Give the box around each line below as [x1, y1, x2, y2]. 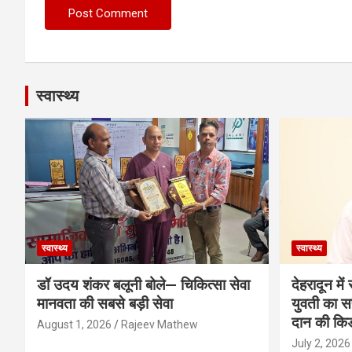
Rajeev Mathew [121, 317, 198, 331]
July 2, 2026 [291, 336, 350, 350]
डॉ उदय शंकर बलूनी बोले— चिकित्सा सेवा [37, 275, 250, 294]
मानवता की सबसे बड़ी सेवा [37, 294, 173, 313]
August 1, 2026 [37, 317, 112, 331]
